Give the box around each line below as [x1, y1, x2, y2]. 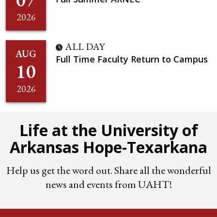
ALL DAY [65, 40, 105, 53]
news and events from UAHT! [45, 177, 172, 191]
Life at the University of [19, 119, 198, 140]
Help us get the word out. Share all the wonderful [6, 163, 211, 177]
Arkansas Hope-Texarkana [10, 136, 207, 157]
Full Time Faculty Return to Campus [56, 53, 208, 65]
